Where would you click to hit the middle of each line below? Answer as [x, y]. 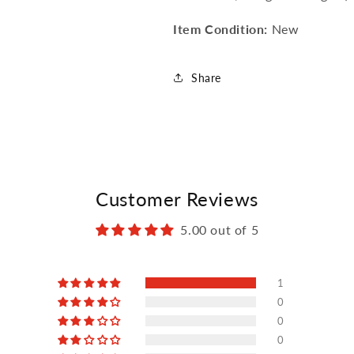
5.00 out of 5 [220, 230]
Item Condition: [220, 29]
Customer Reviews [177, 199]
